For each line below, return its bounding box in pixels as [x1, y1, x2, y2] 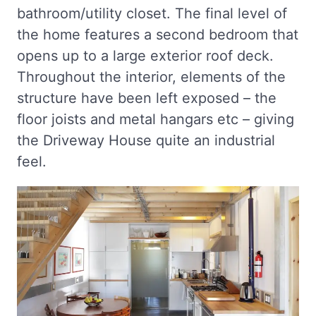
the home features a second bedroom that [17, 26, 298, 43]
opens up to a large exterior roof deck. [17, 47, 274, 64]
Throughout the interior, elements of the [17, 68, 286, 85]
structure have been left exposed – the [17, 90, 276, 107]
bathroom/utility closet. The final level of [17, 5, 287, 22]
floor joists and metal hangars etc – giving [17, 111, 294, 128]
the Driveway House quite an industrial [17, 132, 275, 149]
